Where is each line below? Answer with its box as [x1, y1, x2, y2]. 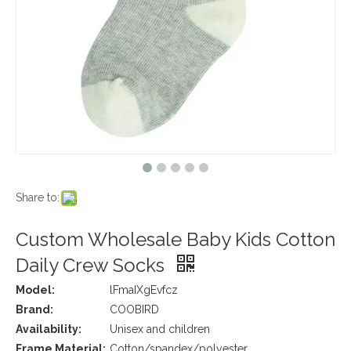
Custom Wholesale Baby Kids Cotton [16, 228, 335, 251]
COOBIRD [110, 303, 159, 316]
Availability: [16, 323, 81, 335]
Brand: [16, 303, 53, 316]
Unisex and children [110, 323, 210, 335]
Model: [16, 284, 55, 296]
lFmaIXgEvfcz [110, 284, 178, 296]
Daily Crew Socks [16, 254, 169, 277]
